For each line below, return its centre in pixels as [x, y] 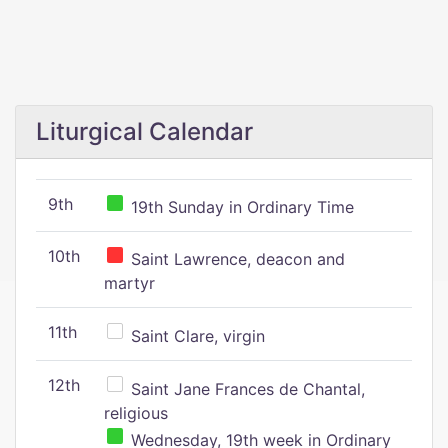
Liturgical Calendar [144, 131]
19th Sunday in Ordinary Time [240, 207]
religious [136, 413]
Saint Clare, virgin [195, 336]
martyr [129, 283]
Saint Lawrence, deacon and [235, 259]
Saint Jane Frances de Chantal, [245, 389]
